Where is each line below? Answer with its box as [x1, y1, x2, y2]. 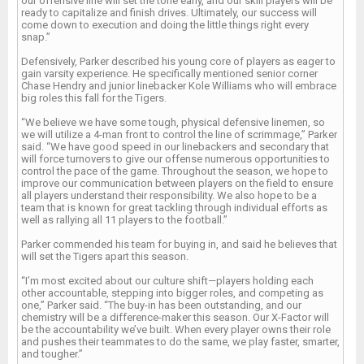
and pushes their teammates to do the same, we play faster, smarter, [21, 336, 340, 348]
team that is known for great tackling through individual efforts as [21, 201, 327, 214]
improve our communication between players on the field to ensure [21, 177, 333, 189]
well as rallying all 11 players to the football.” [21, 214, 227, 226]
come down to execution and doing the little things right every [21, 19, 309, 31]
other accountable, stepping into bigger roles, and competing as [21, 287, 323, 299]
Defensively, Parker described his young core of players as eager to [21, 55, 336, 67]
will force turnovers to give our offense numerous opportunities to [21, 153, 330, 165]
